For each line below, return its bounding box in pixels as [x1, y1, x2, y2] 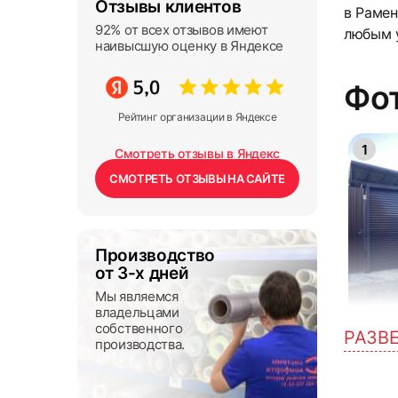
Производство [95, 244, 216, 266]
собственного [95, 319, 183, 337]
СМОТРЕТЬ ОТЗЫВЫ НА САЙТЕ [109, 171, 285, 186]
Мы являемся [95, 287, 179, 305]
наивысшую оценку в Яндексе [95, 37, 284, 54]
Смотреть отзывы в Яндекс [114, 145, 281, 161]
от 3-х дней [95, 262, 189, 283]
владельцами [95, 303, 179, 321]
